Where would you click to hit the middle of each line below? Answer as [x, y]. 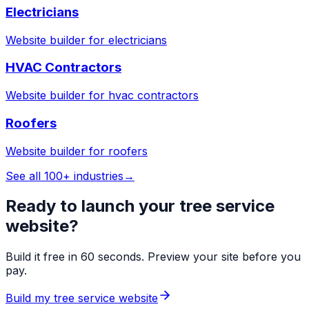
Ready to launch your [92, 206]
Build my [30, 298]
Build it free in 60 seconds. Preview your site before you [153, 257]
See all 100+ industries [64, 176]
